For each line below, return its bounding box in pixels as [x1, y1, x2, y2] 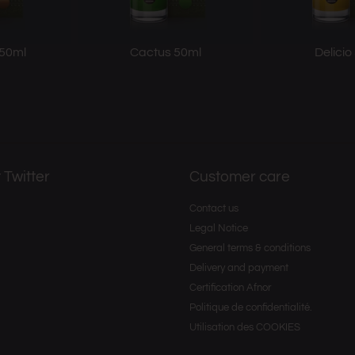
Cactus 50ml [130, 46, 201, 59]
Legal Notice [189, 222, 248, 234]
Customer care [189, 168, 290, 185]
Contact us [189, 202, 239, 214]
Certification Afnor [189, 281, 271, 293]
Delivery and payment [189, 261, 288, 273]
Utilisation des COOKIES [189, 321, 300, 333]
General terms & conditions [189, 242, 311, 254]
